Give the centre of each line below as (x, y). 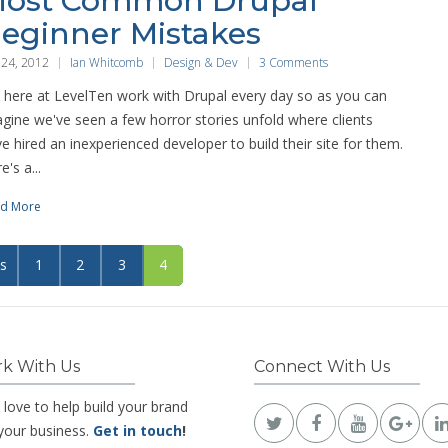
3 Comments (293, 62)
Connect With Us (322, 366)
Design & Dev (201, 62)
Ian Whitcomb (106, 62)
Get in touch (137, 430)
